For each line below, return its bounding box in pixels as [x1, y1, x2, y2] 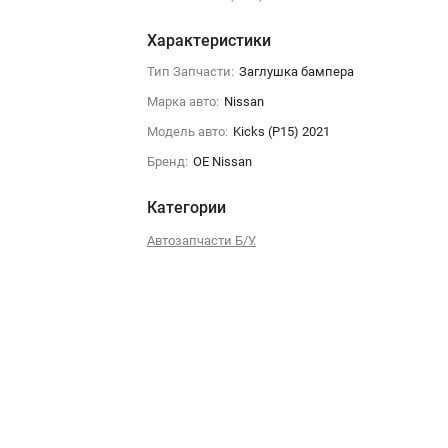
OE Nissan [192, 154, 252, 169]
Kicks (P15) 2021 [232, 124, 330, 139]
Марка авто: [146, 94, 219, 109]
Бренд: [146, 154, 188, 169]
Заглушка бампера [238, 64, 354, 79]
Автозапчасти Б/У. [146, 233, 256, 248]
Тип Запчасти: [146, 64, 234, 79]
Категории [146, 198, 226, 217]
